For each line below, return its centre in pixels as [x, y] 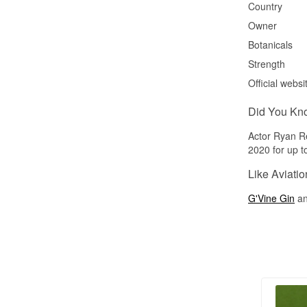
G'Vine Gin [271, 198]
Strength [267, 63]
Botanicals [270, 44]
